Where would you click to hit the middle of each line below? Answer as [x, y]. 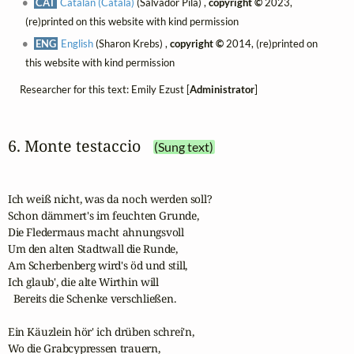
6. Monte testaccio [74, 146]
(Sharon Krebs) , [132, 43]
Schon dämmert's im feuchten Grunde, [103, 215]
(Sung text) [184, 147]
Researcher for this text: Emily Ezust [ [104, 89]
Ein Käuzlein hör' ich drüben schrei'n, [101, 331]
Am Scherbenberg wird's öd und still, [98, 265]
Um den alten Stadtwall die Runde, [92, 248]
